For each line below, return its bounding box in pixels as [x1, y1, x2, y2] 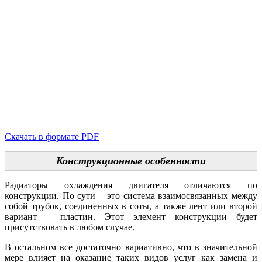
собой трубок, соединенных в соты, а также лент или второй [5, 201, 257, 212]
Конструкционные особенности [56, 155, 206, 167]
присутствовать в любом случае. [5, 222, 135, 233]
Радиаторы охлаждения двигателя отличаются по [5, 180, 257, 191]
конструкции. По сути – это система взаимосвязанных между [5, 191, 257, 201]
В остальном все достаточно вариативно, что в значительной [5, 242, 257, 253]
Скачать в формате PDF [5, 132, 99, 142]
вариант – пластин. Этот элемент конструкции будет [5, 212, 257, 222]
